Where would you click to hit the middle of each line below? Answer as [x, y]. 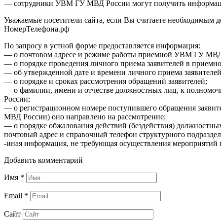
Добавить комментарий [43, 160]
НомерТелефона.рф [37, 29]
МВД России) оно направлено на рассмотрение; [85, 116]
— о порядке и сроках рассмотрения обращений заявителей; [106, 81]
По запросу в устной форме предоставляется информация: [102, 45]
